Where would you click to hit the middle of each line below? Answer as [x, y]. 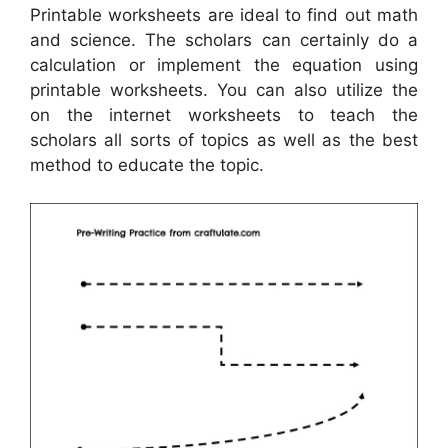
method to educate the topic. [147, 164]
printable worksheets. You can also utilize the [224, 89]
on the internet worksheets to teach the [224, 114]
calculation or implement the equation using [224, 64]
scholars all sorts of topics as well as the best [224, 139]
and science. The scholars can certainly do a [224, 39]
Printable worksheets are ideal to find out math [224, 14]
